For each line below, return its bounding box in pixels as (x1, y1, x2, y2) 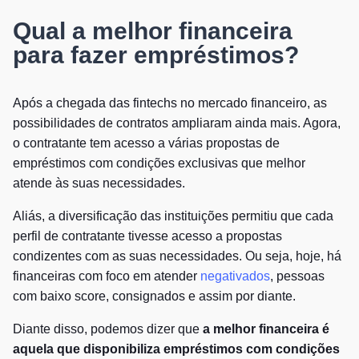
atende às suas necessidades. (13, 175, 188, 190)
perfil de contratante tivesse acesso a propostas (13, 228, 282, 243)
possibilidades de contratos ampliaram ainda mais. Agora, (13, 115, 341, 130)
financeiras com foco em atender (13, 268, 200, 283)
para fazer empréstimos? (13, 41, 299, 68)
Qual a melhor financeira (13, 17, 292, 44)
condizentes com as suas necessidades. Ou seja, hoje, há (13, 248, 341, 263)
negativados (200, 268, 270, 283)
